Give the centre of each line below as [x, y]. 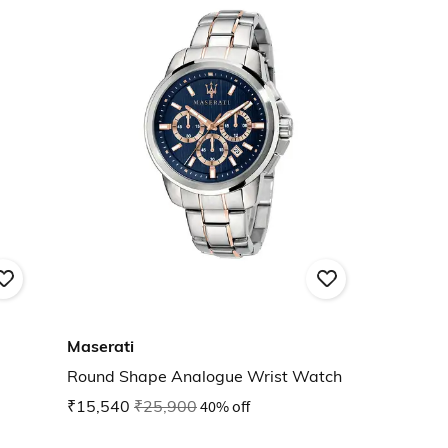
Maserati [100, 346]
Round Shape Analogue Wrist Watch [204, 376]
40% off [225, 406]
